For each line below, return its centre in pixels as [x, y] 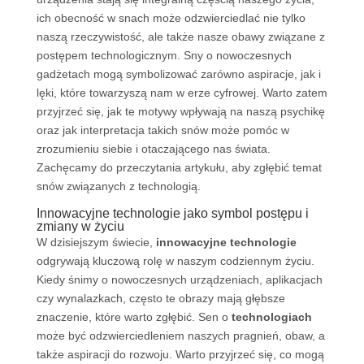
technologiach [271, 317]
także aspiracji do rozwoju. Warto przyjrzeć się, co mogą [180, 354]
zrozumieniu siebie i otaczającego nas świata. [153, 149]
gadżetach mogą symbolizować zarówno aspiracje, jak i [178, 74]
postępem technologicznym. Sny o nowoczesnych [164, 55]
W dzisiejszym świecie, [96, 242]
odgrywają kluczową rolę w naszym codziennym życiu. [175, 261]
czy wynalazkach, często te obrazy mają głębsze [160, 298]
